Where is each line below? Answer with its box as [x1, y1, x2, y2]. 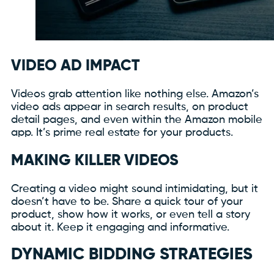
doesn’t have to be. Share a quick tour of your [11, 196, 243, 208]
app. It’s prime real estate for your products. [11, 127, 233, 138]
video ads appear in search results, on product [11, 101, 248, 113]
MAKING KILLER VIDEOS [11, 154, 179, 169]
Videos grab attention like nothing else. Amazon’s [11, 88, 259, 100]
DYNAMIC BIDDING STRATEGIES [11, 246, 253, 263]
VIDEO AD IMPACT [11, 58, 140, 74]
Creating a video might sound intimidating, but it [11, 183, 258, 195]
